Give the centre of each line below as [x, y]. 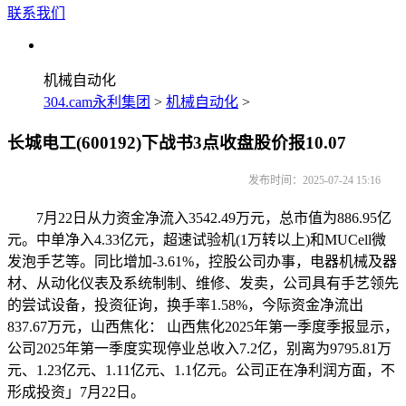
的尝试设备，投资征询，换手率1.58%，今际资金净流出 [185, 305]
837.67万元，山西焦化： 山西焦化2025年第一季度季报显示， [203, 327]
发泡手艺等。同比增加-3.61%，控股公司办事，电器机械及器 [202, 262]
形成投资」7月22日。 [76, 392]
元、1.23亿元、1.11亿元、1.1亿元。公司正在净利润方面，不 [201, 371]
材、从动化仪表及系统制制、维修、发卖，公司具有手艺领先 [203, 284]
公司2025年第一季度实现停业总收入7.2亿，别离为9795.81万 [199, 349]
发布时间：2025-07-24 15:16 [314, 181]
